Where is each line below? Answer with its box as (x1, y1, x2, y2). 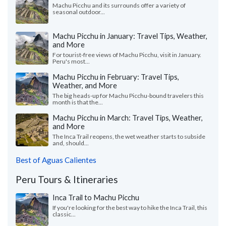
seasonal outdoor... (52, 8, 105, 16)
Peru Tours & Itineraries (16, 173, 118, 185)
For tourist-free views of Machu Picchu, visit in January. (52, 50, 201, 59)
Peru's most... (52, 57, 90, 65)
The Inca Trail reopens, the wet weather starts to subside (52, 132, 205, 140)
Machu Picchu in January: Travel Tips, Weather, (52, 31, 207, 40)
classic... (52, 210, 76, 218)
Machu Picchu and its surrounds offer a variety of (52, 1, 186, 9)
